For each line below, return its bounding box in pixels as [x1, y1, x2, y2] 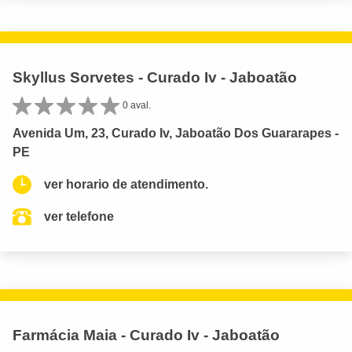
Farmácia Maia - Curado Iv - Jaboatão [13, 327, 280, 344]
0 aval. [123, 100, 151, 112]
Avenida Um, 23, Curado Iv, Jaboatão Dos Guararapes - [13, 126, 339, 141]
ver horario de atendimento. [44, 178, 208, 192]
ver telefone [44, 210, 114, 224]
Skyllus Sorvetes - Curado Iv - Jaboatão [13, 69, 297, 86]
